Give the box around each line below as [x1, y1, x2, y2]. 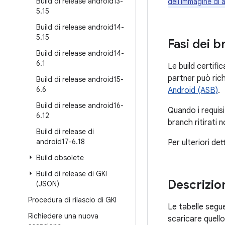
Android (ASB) [168, 85, 218, 95]
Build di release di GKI [36, 169, 107, 178]
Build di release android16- [36, 101, 124, 110]
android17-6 [36, 137, 76, 146]
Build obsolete [36, 153, 84, 162]
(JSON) [36, 179, 59, 188]
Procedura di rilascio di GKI [28, 195, 117, 204]
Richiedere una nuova [28, 211, 98, 220]
